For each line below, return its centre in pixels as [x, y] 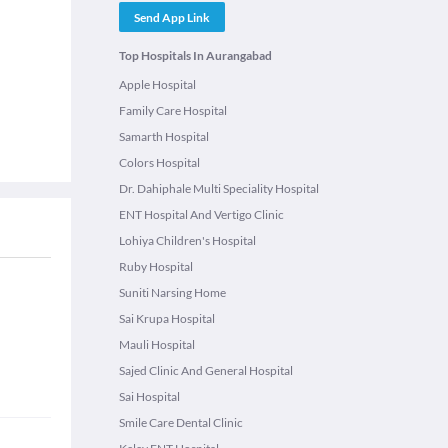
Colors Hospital [159, 162]
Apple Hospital [157, 84]
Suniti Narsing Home [172, 292]
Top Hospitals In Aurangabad [195, 55]
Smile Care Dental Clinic [181, 422]
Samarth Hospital [164, 136]
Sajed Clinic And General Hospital [206, 370]
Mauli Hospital [157, 344]
